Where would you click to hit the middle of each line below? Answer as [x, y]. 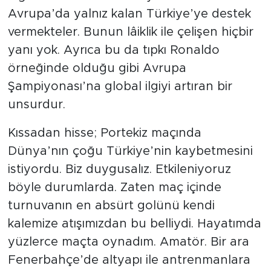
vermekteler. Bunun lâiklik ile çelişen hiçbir [130, 32]
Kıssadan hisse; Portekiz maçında [104, 133]
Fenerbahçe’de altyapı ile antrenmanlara [129, 260]
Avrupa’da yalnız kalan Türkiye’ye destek [129, 14]
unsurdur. [36, 105]
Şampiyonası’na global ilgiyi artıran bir [120, 87]
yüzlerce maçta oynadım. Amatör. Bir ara [128, 242]
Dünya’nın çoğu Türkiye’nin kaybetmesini [130, 152]
